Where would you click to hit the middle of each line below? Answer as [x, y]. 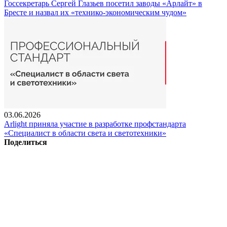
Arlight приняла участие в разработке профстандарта [95, 124]
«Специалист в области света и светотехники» [85, 133]
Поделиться [26, 142]
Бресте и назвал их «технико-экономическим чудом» [95, 12]
